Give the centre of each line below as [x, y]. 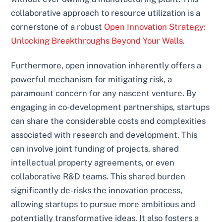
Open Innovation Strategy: [155, 27]
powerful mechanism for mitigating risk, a [92, 79]
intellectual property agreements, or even [93, 162]
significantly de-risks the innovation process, [97, 190]
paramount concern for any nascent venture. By [104, 93]
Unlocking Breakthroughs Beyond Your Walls [97, 40]
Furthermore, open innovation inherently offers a [106, 65]
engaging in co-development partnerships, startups [111, 107]
